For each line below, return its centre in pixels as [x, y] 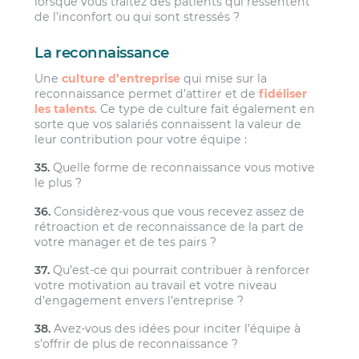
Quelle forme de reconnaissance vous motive [183, 168]
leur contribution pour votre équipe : [141, 139]
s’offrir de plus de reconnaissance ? [137, 344]
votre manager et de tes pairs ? [126, 242]
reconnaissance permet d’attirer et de [147, 93]
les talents [65, 109]
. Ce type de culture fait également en [205, 109]
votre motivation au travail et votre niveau [156, 285]
